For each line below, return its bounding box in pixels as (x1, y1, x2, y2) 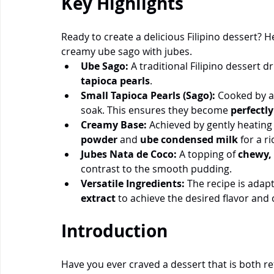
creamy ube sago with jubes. (61, 44, 192, 58)
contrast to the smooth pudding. (81, 161, 232, 176)
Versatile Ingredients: (81, 176, 185, 190)
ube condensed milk (140, 132, 238, 146)
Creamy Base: (81, 117, 147, 131)
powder (81, 132, 120, 146)
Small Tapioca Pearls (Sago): (81, 88, 215, 102)
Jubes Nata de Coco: (81, 147, 177, 161)
